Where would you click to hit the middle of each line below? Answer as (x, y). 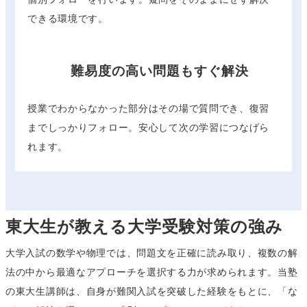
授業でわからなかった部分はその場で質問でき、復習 (149, 109)
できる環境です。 (68, 19)
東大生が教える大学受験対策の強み (144, 226)
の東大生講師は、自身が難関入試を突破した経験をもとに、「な (152, 291)
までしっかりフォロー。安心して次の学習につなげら (149, 128)
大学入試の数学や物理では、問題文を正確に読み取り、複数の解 (152, 253)
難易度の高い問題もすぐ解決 (159, 71)
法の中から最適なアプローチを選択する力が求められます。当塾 (152, 272)
